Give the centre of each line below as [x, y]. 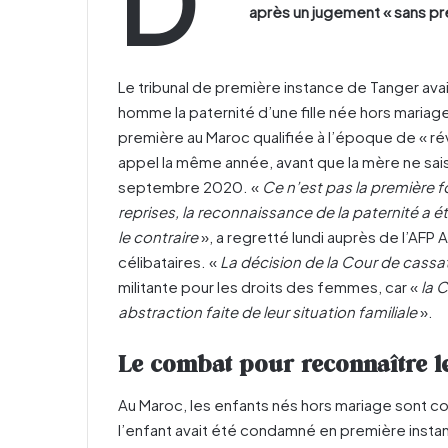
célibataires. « [169, 261]
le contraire [158, 236]
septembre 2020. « [190, 186]
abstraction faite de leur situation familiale [269, 311]
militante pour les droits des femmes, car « [269, 286]
